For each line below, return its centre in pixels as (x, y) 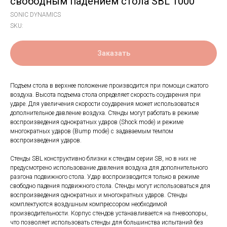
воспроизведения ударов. (46, 140)
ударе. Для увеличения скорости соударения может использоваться (105, 104)
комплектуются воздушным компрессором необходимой (89, 204)
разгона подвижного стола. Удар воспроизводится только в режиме (105, 177)
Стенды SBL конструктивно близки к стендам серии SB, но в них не (103, 159)
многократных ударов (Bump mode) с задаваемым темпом (92, 131)
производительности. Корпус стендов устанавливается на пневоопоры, (109, 213)
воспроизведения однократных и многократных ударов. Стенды (99, 195)
